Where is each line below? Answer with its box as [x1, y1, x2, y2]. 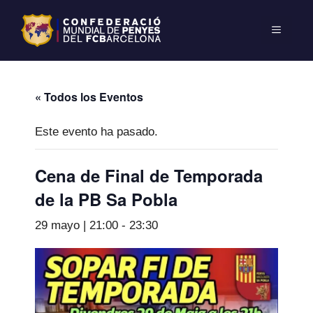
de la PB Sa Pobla [35, 187, 177, 211]
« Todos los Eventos [35, 88, 143, 105]
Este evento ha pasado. [35, 124, 158, 138]
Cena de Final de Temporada [35, 163, 263, 187]
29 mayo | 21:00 [35, 218, 118, 232]
